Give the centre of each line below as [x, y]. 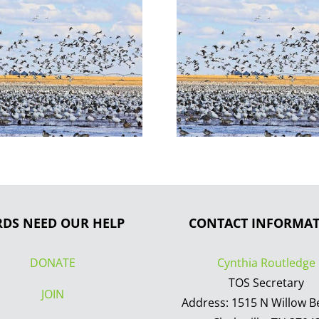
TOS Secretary [266, 282]
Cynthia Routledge [266, 262]
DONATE [53, 262]
